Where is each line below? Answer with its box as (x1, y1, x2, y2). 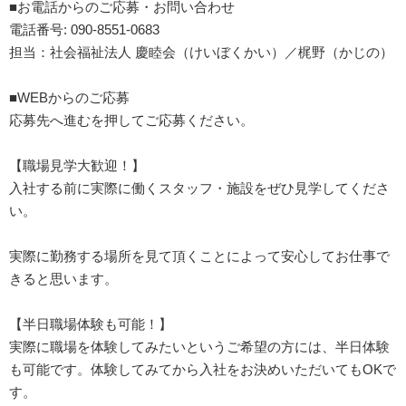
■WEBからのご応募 (9, 89, 130, 105)
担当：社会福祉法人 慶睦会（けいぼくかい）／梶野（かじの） (9, 43, 393, 60)
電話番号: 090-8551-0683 (9, 21, 159, 37)
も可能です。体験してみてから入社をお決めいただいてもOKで (9, 361, 396, 377)
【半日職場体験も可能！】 (9, 315, 172, 332)
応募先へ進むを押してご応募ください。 (9, 111, 254, 128)
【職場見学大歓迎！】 (9, 157, 145, 173)
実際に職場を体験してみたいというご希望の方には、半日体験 (9, 338, 390, 354)
